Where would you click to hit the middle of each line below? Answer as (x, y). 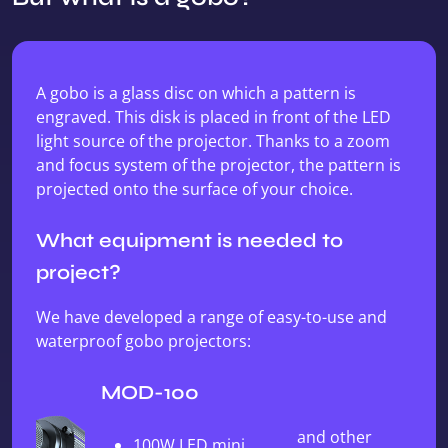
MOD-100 (150, 392)
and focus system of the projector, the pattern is (218, 164)
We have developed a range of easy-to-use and (211, 316)
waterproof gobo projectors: (143, 340)
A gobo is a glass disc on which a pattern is (196, 92)
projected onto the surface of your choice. (194, 188)
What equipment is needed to (189, 240)
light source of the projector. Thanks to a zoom (213, 140)
